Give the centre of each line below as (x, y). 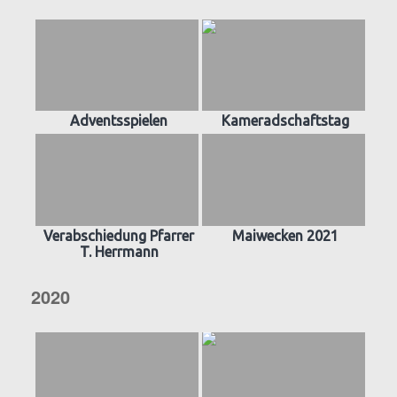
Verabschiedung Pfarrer (119, 235)
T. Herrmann (119, 251)
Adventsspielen (119, 121)
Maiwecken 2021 (285, 235)
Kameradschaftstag (285, 121)
